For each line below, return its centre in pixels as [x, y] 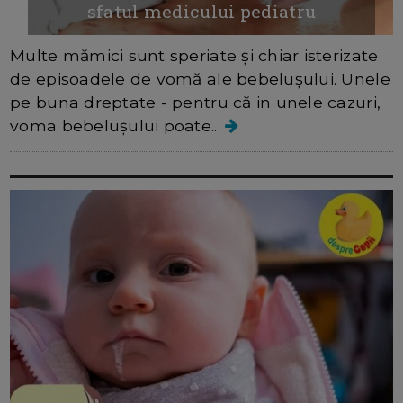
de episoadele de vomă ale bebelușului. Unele [200, 78]
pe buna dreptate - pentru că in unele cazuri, [196, 102]
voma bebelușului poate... [118, 125]
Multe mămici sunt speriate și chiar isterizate [194, 55]
